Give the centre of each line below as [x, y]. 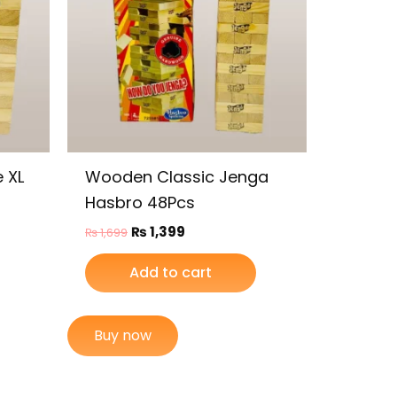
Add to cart [171, 273]
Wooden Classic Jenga [177, 176]
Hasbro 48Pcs [140, 202]
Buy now [123, 336]
